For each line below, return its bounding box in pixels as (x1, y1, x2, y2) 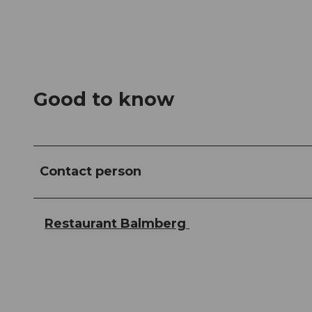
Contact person (40, 164, 141, 180)
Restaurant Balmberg (45, 216, 189, 232)
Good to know (33, 88, 174, 111)
